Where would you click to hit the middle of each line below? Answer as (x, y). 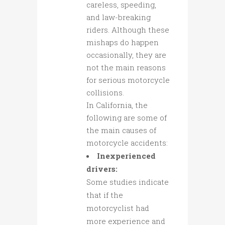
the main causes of (121, 130)
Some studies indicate (128, 182)
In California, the (117, 105)
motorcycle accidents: (127, 143)
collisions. (105, 93)
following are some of (127, 118)
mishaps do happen (123, 42)
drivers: (102, 169)
